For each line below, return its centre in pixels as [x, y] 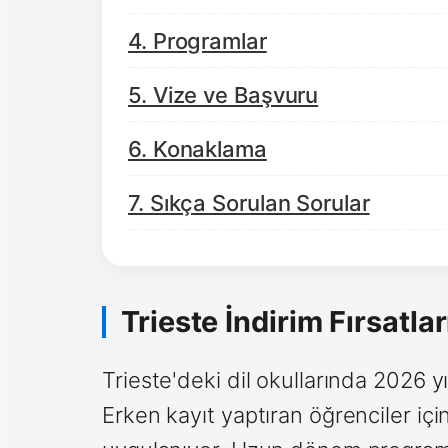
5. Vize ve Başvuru [223, 94]
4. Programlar [197, 40]
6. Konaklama [197, 148]
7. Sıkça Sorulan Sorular [249, 202]
